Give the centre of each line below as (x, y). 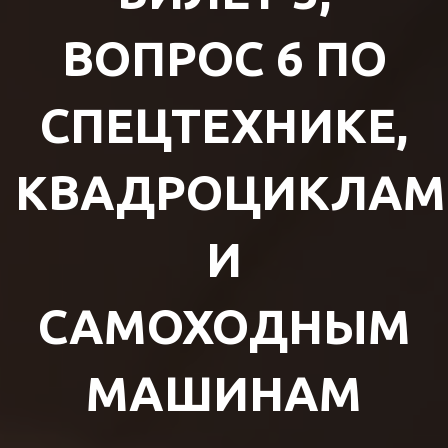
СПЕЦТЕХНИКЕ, (224, 125)
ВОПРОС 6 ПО (224, 58)
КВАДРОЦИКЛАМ (230, 192)
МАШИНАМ (224, 393)
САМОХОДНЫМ (224, 326)
